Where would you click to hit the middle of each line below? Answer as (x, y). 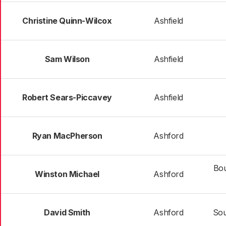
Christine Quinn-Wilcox (67, 21)
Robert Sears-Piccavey (67, 97)
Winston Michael (67, 174)
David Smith (67, 212)
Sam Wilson (67, 59)
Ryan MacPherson (67, 136)
